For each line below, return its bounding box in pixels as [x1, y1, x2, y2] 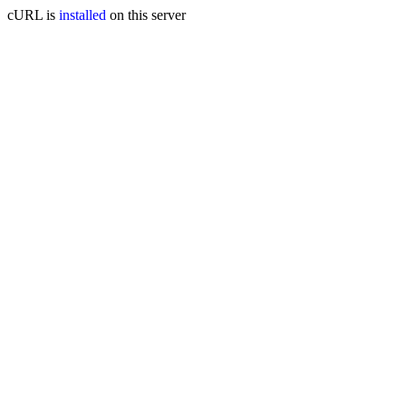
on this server [106, 7, 186, 23]
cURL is [7, 7, 59, 23]
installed [59, 7, 106, 23]
